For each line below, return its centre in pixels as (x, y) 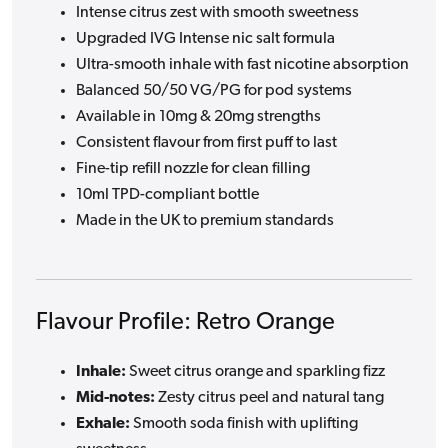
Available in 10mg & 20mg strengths (198, 116)
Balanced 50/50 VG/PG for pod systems (214, 90)
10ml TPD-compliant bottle (167, 194)
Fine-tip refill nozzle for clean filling (193, 168)
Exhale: (103, 424)
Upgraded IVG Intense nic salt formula (205, 38)
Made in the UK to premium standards (205, 220)
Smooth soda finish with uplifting (244, 424)
